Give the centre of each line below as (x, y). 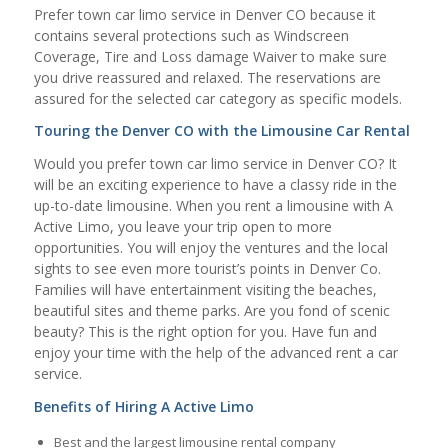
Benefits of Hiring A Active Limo (143, 407)
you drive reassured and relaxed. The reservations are (207, 77)
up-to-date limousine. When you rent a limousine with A (213, 206)
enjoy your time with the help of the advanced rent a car (215, 353)
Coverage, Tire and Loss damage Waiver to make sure (210, 56)
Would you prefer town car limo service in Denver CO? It (215, 164)
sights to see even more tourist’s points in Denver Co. (207, 269)
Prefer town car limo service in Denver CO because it (204, 14)
